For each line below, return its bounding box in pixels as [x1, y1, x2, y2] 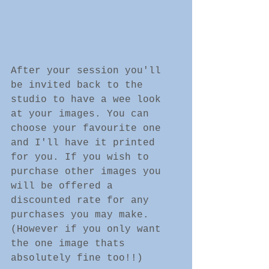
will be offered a [11, 180, 119, 192]
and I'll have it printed [11, 137, 161, 148]
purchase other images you [11, 166, 167, 177]
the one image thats [11, 238, 131, 249]
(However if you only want [11, 223, 167, 235]
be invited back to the [11, 79, 149, 91]
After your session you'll [11, 65, 167, 76]
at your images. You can [11, 108, 155, 119]
